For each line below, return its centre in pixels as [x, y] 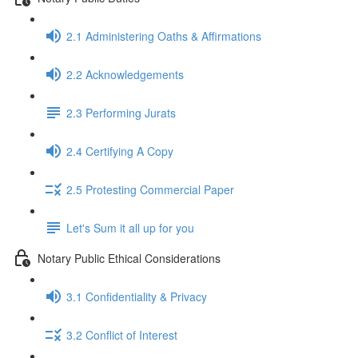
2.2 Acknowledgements [125, 74]
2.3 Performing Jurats [121, 112]
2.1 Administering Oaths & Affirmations [164, 36]
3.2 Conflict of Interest [122, 334]
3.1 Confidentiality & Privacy [137, 296]
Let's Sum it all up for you [130, 227]
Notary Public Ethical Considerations [129, 258]
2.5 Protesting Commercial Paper [150, 189]
